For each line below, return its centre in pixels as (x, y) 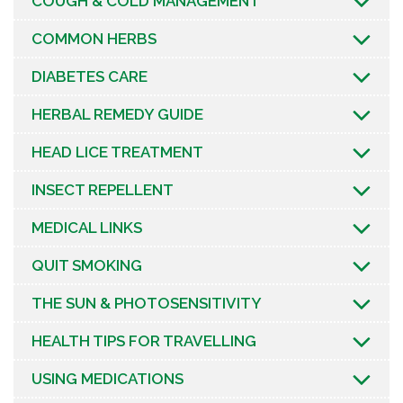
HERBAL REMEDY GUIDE (117, 114)
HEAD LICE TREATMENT (117, 152)
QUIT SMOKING (87, 265)
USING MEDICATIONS (107, 378)
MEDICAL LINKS (87, 227)
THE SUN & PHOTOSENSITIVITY (147, 303)
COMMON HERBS (94, 38)
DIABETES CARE (90, 76)
